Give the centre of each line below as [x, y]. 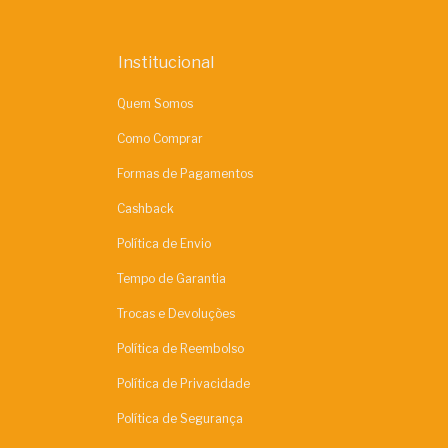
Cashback [145, 209]
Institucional [166, 63]
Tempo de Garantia [171, 279]
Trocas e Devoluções [176, 314]
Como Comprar [160, 139]
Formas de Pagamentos [185, 174]
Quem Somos [155, 104]
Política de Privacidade [183, 384]
